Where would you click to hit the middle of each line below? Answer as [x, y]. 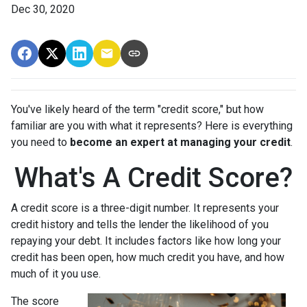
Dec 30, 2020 [43, 9]
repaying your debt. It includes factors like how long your [146, 241]
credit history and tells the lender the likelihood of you [140, 224]
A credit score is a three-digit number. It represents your [145, 208]
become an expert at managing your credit [180, 142]
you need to [40, 142]
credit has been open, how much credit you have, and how [148, 257]
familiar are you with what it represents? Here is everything [152, 125]
